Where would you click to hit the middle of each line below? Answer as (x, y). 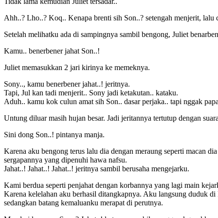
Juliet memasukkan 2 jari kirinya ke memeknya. (77, 67)
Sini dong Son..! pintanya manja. (54, 134)
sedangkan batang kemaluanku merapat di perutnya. (83, 202)
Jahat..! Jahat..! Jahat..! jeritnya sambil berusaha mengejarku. (97, 168)
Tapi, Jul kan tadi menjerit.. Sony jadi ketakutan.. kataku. (91, 92)
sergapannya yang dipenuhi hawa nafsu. (65, 160)
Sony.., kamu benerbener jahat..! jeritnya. (67, 84)
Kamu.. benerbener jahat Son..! (52, 51)
